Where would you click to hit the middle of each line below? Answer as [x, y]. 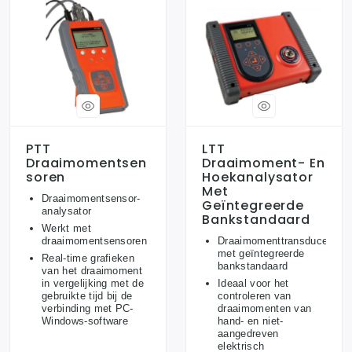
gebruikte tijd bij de [87, 296]
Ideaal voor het [253, 284]
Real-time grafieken [88, 258]
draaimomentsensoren [95, 241]
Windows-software [85, 321]
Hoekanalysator [258, 178]
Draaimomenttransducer [275, 241]
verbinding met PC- [88, 309]
